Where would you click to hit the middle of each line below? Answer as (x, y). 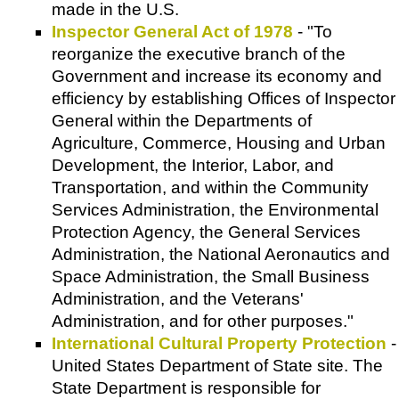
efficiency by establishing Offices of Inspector (224, 99)
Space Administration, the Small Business (211, 277)
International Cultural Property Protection (219, 344)
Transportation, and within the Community (210, 188)
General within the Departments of (182, 121)
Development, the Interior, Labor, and (193, 166)
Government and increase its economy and (217, 77)
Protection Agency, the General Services (206, 232)
